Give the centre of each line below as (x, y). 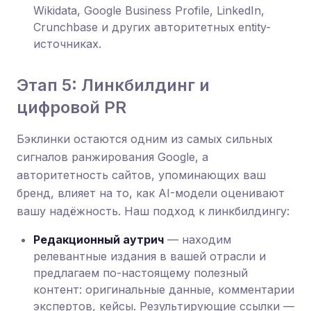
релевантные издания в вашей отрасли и (150, 256)
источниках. (67, 44)
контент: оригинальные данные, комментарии (164, 289)
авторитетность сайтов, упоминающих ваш (141, 175)
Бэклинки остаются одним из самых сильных (145, 139)
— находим (197, 239)
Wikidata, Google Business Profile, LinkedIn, (149, 10)
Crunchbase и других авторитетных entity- (152, 27)
